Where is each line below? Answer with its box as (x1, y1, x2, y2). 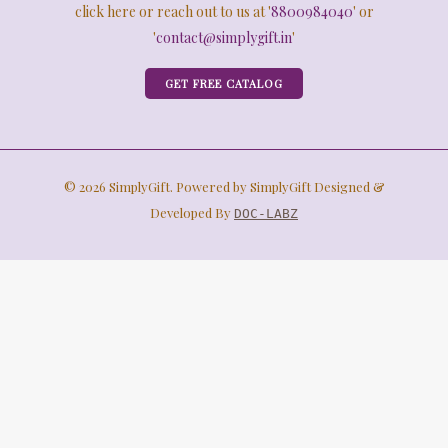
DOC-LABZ (234, 206, 298, 222)
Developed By (150, 204, 234, 222)
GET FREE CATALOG (165, 76, 283, 92)
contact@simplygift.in (156, 27, 292, 47)
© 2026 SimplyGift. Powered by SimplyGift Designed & (63, 178, 385, 196)
